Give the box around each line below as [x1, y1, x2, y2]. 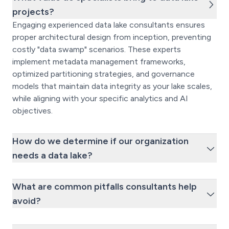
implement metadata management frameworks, [12, 57, 186, 67]
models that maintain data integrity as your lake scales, [12, 81, 212, 91]
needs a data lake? [12, 150, 93, 162]
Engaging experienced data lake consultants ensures [12, 20, 205, 30]
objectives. [12, 106, 53, 116]
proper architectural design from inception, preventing [12, 32, 211, 42]
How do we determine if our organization [12, 135, 189, 147]
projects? [12, 6, 54, 18]
